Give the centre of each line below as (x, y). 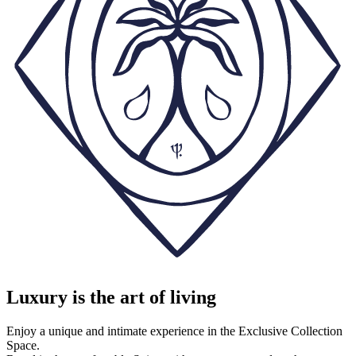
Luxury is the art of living (111, 297)
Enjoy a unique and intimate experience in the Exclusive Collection (174, 331)
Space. (23, 345)
